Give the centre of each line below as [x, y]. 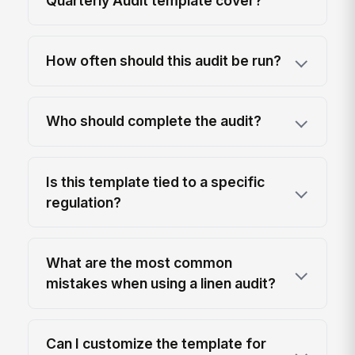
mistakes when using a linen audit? [161, 284]
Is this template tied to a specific [156, 181]
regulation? [84, 202]
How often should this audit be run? [164, 60]
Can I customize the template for [157, 344]
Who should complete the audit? [154, 121]
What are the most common [139, 263]
